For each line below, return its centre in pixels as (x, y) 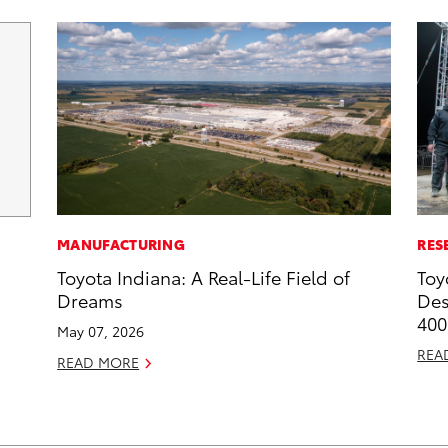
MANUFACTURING (121, 244)
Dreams (90, 300)
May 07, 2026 (101, 331)
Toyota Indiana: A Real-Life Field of (204, 277)
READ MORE (98, 362)
